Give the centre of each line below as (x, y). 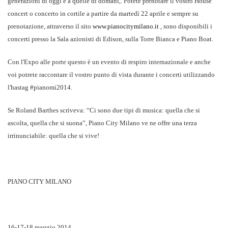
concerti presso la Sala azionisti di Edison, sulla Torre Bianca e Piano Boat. (110, 39)
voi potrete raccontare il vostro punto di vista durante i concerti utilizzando (111, 75)
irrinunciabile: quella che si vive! (53, 136)
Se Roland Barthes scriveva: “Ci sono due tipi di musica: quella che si (104, 110)
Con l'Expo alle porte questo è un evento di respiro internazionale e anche (109, 62)
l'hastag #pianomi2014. (40, 88)
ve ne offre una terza (169, 123)
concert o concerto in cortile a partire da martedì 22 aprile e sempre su (103, 14)
